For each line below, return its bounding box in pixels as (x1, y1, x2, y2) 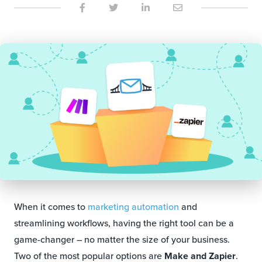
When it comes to (14, 200, 88, 214)
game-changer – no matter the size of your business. (14, 233, 230, 247)
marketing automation (88, 200, 179, 214)
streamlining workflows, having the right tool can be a (14, 216, 234, 230)
